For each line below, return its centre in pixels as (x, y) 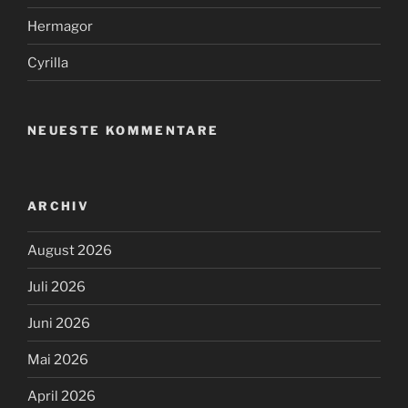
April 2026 (61, 396)
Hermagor (60, 26)
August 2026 (70, 250)
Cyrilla (48, 62)
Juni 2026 (59, 323)
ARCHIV (59, 205)
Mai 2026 (58, 359)
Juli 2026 (56, 286)
